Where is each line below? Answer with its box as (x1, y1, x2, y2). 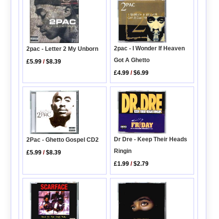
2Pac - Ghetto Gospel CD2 (26, 136, 99, 143)
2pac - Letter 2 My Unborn (26, 45, 99, 53)
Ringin (114, 148, 132, 155)
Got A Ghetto (114, 56, 150, 64)
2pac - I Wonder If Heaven (114, 44, 185, 52)
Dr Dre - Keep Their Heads (114, 136, 188, 143)
